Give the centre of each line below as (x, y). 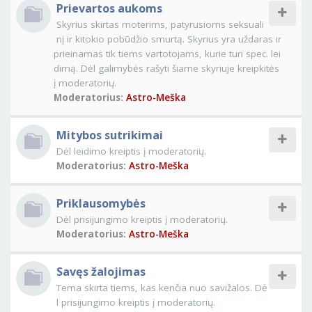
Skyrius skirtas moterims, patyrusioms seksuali (160, 24)
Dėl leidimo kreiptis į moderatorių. (131, 151)
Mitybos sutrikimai (110, 135)
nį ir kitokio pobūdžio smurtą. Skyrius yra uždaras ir (169, 39)
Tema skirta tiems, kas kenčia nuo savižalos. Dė (162, 288)
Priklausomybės (101, 203)
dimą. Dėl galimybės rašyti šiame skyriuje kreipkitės (166, 68)
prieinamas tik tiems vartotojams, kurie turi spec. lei (167, 54)
